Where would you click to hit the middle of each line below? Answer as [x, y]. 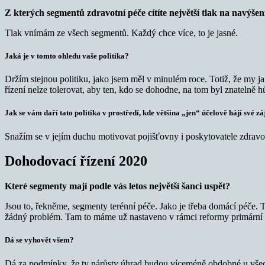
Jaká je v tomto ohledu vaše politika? [67, 56]
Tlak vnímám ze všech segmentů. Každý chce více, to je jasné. [121, 33]
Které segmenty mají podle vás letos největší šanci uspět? [117, 186]
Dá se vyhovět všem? [39, 240]
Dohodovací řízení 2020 [76, 161]
